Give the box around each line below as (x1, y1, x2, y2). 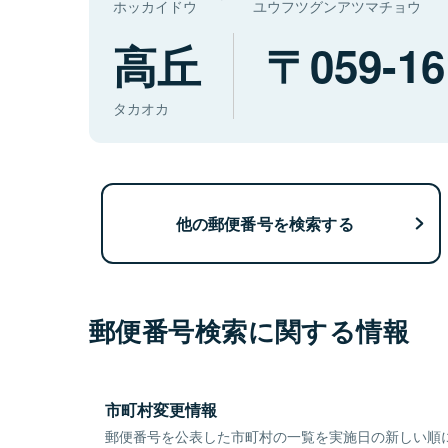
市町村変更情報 (105, 398, 217, 422)
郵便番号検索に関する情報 (89, 312, 410, 350)
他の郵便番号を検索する (175, 211, 354, 235)
